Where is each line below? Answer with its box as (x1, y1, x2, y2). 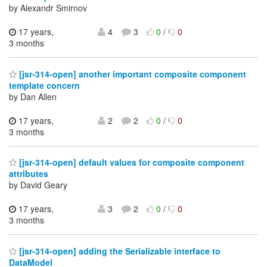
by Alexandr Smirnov (9, 2, 87, 14)
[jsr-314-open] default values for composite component (17, 156, 244, 169)
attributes (9, 167, 48, 180)
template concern (9, 79, 80, 91)
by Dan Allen (9, 90, 57, 103)
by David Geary (9, 179, 67, 191)
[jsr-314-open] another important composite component (17, 67, 246, 80)
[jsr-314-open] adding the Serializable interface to (17, 244, 221, 257)
